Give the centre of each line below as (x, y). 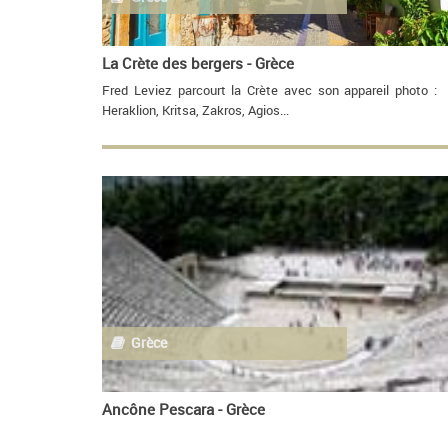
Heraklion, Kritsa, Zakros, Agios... (195, 111)
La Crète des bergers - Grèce (198, 62)
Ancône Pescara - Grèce (183, 409)
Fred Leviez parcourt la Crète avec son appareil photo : (269, 91)
